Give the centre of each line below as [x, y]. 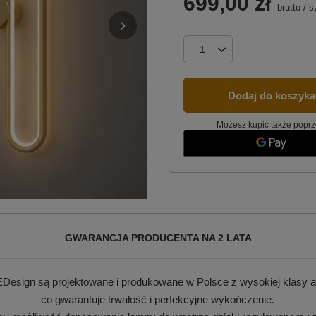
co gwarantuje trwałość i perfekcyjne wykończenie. [158, 299]
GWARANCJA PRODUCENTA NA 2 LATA [158, 238]
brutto [287, 7]
